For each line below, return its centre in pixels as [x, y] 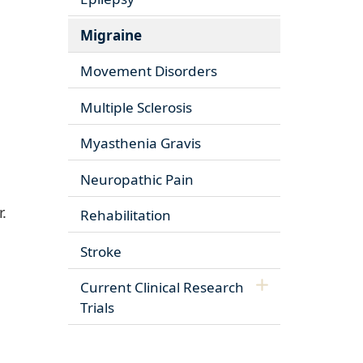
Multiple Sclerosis [136, 107]
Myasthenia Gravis [140, 143]
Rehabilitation [125, 216]
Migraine [111, 35]
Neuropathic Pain [137, 179]
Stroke [100, 251]
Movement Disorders [148, 71]
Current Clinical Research [162, 288]
